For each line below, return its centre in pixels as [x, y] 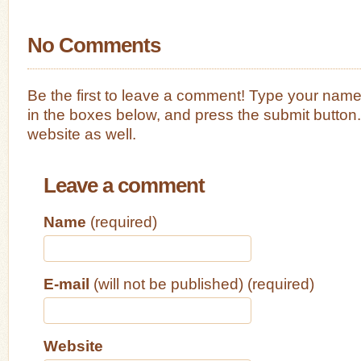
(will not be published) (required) [202, 283]
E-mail [66, 283]
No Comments [94, 46]
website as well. [82, 134]
